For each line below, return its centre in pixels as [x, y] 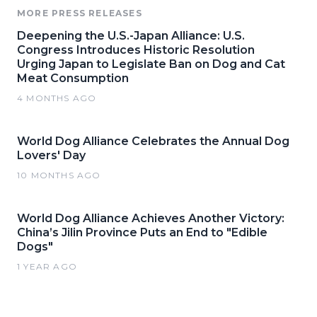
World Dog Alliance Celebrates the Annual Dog [153, 142]
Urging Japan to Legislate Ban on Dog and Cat [151, 64]
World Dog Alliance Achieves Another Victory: [151, 219]
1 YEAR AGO [47, 267]
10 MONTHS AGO [59, 175]
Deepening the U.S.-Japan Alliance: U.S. [131, 36]
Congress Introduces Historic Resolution [136, 50]
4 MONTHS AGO [57, 98]
